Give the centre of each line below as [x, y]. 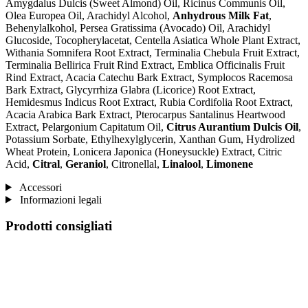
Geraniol [86, 164]
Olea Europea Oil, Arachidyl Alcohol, [89, 15]
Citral [46, 164]
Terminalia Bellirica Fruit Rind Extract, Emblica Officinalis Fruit [145, 65]
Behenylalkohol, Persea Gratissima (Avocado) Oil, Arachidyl [138, 27]
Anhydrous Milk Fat [221, 15]
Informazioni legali [59, 199]
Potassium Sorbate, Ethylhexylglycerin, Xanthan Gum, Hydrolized [150, 139]
